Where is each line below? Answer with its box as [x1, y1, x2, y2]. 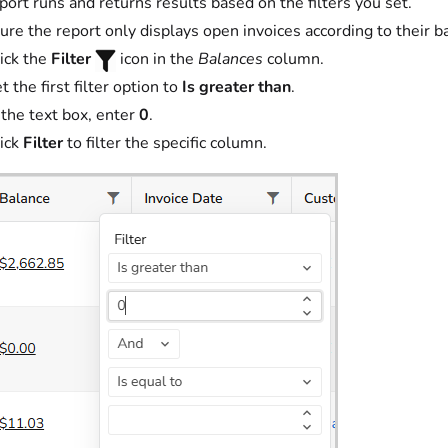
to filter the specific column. [67, 132, 267, 154]
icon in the [120, 48, 198, 70]
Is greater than [182, 76, 291, 98]
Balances [198, 48, 267, 70]
